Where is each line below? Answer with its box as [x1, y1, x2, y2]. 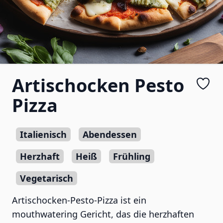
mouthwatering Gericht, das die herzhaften [12, 208, 194, 220]
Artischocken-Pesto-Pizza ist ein [12, 194, 146, 206]
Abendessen [83, 128, 137, 140]
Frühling [113, 150, 150, 162]
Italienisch [20, 128, 67, 140]
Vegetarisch [20, 172, 73, 184]
